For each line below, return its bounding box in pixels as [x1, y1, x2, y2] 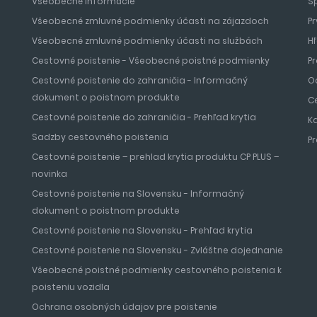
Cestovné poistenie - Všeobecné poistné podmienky [31, 54, 270, 67]
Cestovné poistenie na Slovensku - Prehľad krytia [31, 224, 253, 237]
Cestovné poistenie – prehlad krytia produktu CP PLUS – [31, 151, 279, 163]
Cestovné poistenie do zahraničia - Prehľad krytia [31, 111, 256, 124]
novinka [31, 168, 67, 180]
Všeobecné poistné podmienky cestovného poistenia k [31, 264, 282, 277]
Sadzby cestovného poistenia [31, 131, 168, 144]
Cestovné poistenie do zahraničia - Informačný [31, 74, 248, 87]
